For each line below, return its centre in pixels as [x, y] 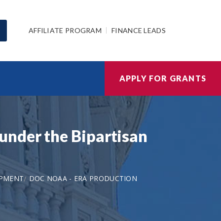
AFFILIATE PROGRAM [65, 30]
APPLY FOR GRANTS [163, 78]
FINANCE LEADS [139, 30]
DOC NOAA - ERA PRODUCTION [83, 178]
